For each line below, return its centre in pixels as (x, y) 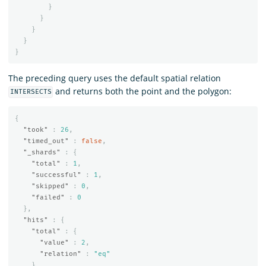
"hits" (35, 220)
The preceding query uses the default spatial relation (115, 78)
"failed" (48, 198)
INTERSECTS (31, 92)
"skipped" (50, 186)
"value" (54, 243)
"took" (35, 130)
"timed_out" (46, 141)
